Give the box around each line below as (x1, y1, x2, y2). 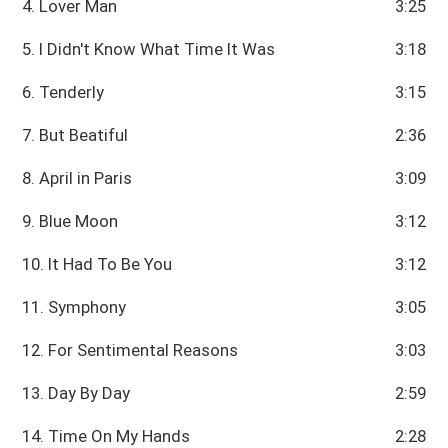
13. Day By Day (22, 382, 131, 403)
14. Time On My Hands (22, 425, 191, 446)
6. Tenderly (22, 81, 105, 102)
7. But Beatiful (22, 124, 129, 145)
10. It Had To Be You (22, 253, 173, 274)
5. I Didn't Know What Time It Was (22, 38, 276, 59)
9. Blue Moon (22, 210, 119, 231)
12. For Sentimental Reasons (22, 339, 239, 360)
